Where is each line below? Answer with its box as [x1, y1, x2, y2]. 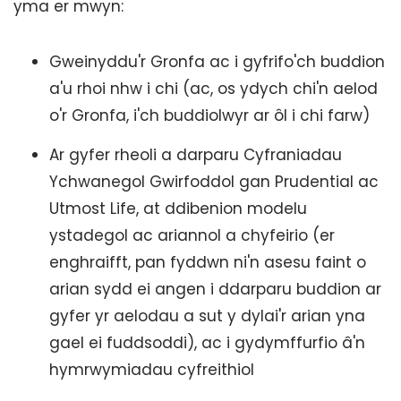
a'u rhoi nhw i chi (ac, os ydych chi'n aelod [49, 78, 378, 99]
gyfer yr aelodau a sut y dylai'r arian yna [49, 305, 365, 327]
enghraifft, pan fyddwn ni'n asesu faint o [49, 252, 366, 273]
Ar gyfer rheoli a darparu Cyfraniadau [49, 144, 342, 166]
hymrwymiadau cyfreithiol [49, 359, 254, 380]
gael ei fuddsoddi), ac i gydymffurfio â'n [49, 332, 365, 354]
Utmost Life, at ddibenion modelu [49, 198, 307, 219]
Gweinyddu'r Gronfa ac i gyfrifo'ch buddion [49, 51, 385, 73]
